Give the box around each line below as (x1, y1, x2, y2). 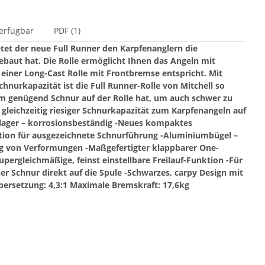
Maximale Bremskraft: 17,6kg (70, 179, 189, 191)
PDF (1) (54, 25, 80, 37)
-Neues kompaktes (115, 117, 192, 129)
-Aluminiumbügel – (160, 130, 238, 141)
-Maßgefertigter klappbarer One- (85, 142, 219, 154)
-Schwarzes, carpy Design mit (124, 167, 243, 179)
